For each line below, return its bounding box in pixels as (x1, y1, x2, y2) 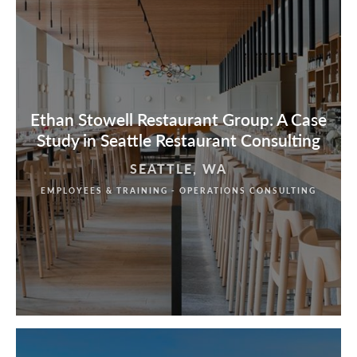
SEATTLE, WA (130, 159, 227, 178)
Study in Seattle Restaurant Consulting (37, 128, 320, 152)
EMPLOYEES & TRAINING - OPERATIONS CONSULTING (41, 185, 316, 197)
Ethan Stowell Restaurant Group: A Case (30, 108, 327, 131)
